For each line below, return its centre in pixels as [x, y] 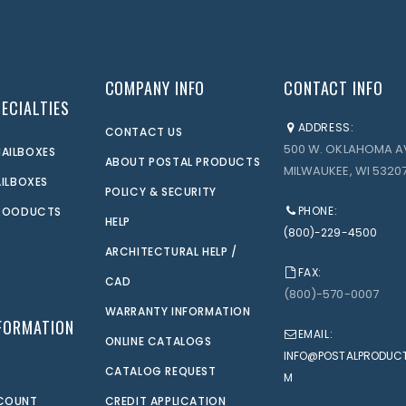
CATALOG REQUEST [160, 372]
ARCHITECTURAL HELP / [171, 252]
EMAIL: [315, 334]
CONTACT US [144, 132]
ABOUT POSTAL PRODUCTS [183, 162]
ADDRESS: [326, 128]
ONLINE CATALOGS [158, 342]
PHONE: [318, 211]
